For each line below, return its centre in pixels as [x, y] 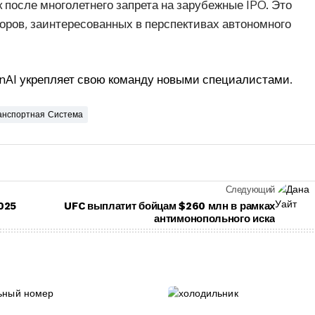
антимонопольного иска [214, 219]
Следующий [250, 189]
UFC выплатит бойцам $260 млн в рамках [169, 206]
